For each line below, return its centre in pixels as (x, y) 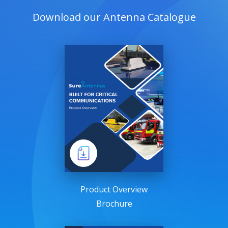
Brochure (114, 203)
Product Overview (114, 189)
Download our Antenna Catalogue (114, 17)
